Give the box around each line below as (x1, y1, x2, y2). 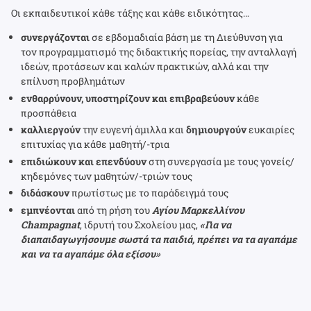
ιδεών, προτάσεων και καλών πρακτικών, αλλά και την (21, 60, 269, 74)
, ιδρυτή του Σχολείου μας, (80, 217, 200, 231)
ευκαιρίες (246, 123, 294, 137)
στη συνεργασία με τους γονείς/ (146, 154, 294, 168)
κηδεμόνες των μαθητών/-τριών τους (21, 169, 192, 183)
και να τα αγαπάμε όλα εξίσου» (21, 246, 160, 260)
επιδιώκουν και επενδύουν (21, 154, 146, 168)
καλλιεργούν (21, 123, 83, 137)
